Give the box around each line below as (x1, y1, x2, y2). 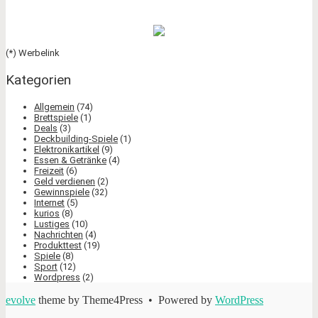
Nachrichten (34, 229, 83, 241)
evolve (6, 294, 35, 307)
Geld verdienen (34, 176, 95, 187)
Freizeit (34, 165, 64, 177)
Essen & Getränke (34, 155, 106, 166)
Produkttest (34, 240, 82, 251)
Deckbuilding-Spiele (34, 133, 118, 145)
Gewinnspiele (34, 187, 89, 198)
